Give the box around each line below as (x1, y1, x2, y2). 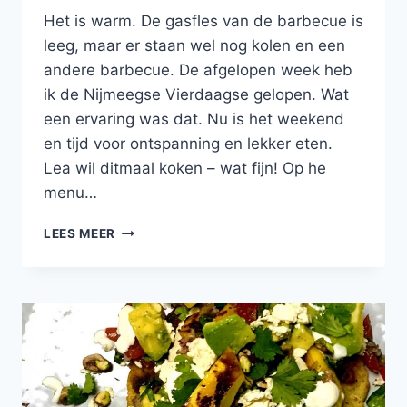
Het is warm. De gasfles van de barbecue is (44, 12, 363, 31)
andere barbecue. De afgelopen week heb (44, 61, 352, 80)
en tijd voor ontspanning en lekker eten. (44, 134, 333, 154)
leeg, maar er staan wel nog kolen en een (44, 36, 345, 55)
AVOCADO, (114, 336, 186, 352)
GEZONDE (114, 222, 179, 237)
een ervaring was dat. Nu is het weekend (44, 110, 344, 129)
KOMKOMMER (114, 355, 203, 371)
